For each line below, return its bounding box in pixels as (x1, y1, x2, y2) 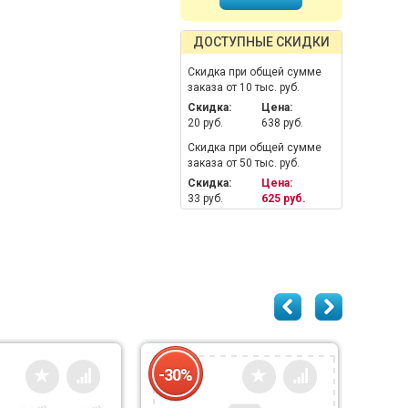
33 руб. (187, 192, 223, 205)
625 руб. (260, 192, 306, 205)
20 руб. (187, 117, 223, 129)
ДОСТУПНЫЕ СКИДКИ (192, 35, 330, 49)
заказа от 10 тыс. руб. (187, 81, 300, 94)
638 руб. (260, 117, 303, 129)
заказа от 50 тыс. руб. (187, 157, 300, 169)
